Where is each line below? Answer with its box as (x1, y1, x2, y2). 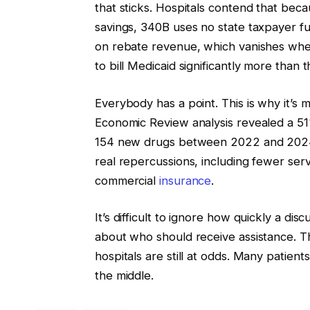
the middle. (94, 268, 154, 283)
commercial (94, 173, 160, 188)
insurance (159, 173, 212, 188)
